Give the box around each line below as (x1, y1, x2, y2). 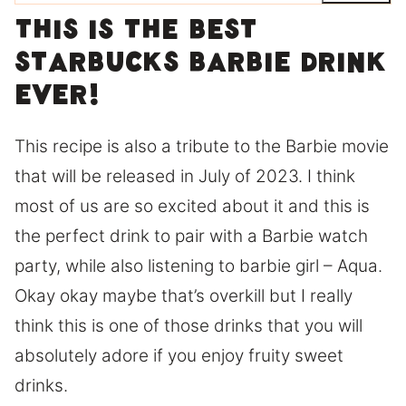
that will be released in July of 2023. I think (14, 165, 355, 187)
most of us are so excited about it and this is (14, 195, 370, 217)
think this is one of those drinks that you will (14, 314, 362, 336)
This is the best (14, 19, 257, 50)
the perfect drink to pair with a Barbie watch (14, 225, 368, 246)
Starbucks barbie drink (14, 52, 387, 82)
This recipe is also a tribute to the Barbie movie (14, 135, 389, 157)
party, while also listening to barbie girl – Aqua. (14, 255, 382, 276)
